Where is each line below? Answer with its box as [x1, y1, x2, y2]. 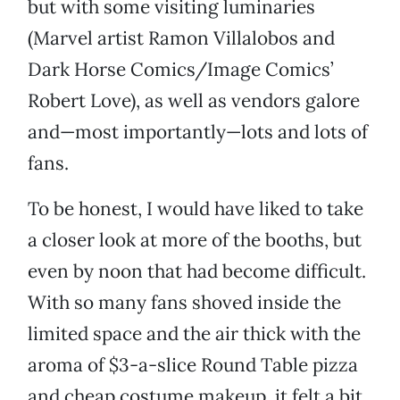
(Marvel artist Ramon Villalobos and [28, 26, 335, 51]
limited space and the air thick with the [28, 321, 361, 346]
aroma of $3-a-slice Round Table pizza [28, 353, 358, 378]
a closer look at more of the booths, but [28, 228, 362, 253]
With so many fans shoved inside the [28, 290, 341, 315]
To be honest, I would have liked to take [28, 196, 363, 221]
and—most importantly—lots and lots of [28, 120, 368, 145]
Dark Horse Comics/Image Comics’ [28, 57, 334, 82]
